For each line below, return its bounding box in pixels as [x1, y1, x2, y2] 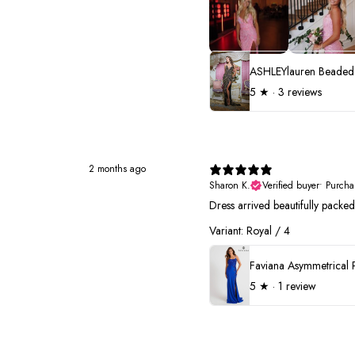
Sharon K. [209, 178, 250, 193]
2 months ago [89, 162, 146, 177]
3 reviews [278, 83, 322, 100]
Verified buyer [262, 178, 319, 193]
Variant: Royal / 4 [209, 223, 290, 239]
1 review [278, 277, 316, 294]
